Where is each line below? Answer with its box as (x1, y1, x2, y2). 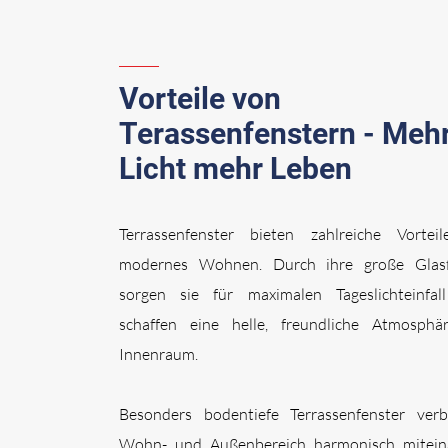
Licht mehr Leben (119, 151, 352, 186)
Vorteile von (119, 81, 281, 116)
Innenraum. (119, 344, 198, 364)
